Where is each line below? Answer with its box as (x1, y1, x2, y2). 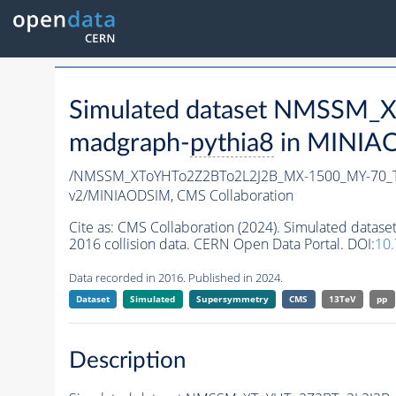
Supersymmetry (195, 293, 269, 306)
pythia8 (189, 131, 274, 157)
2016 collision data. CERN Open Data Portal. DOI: (68, 234, 375, 255)
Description (68, 348, 187, 372)
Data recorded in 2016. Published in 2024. (68, 270, 283, 286)
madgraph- (68, 131, 190, 157)
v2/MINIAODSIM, (68, 186, 177, 206)
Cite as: (68, 217, 118, 238)
